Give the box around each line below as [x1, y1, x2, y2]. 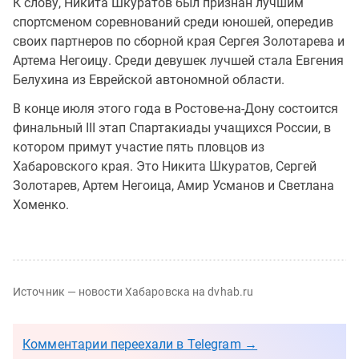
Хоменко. [13, 196, 69, 212]
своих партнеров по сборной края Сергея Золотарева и [13, 33, 345, 49]
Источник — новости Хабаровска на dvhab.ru [13, 284, 254, 298]
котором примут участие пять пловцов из [13, 139, 264, 155]
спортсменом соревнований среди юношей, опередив [13, 14, 333, 30]
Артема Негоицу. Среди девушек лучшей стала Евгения [13, 52, 344, 68]
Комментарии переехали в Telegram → [22, 336, 258, 352]
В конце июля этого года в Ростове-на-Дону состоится [13, 100, 338, 116]
